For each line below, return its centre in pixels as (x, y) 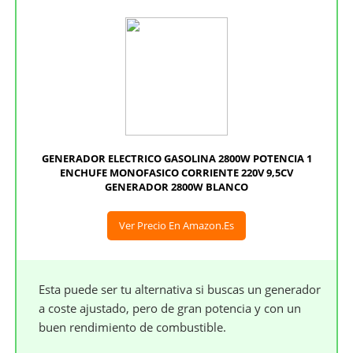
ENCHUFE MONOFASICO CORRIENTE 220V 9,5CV (176, 173)
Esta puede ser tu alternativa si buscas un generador (180, 290)
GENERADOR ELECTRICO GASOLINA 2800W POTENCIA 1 (176, 159)
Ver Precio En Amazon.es (176, 226)
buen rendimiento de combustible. (133, 327)
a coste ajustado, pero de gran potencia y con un (170, 308)
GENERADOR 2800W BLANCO (176, 187)
